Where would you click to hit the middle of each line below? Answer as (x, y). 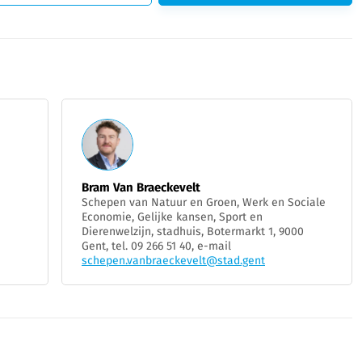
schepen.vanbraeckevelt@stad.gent (173, 261)
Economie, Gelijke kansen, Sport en (172, 217)
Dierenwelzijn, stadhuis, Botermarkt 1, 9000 (193, 232)
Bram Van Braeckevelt (141, 188)
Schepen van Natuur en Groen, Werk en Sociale (204, 203)
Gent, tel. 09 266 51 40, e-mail (156, 246)
